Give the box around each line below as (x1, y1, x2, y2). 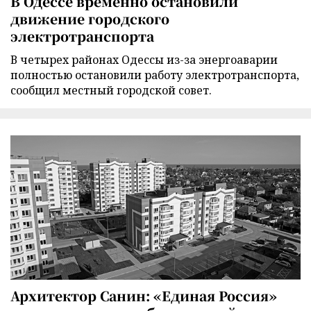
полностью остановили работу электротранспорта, (10, 67, 299, 83)
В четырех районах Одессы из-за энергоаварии (10, 52, 278, 68)
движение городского (10, 9, 169, 28)
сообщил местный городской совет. (10, 83, 212, 99)
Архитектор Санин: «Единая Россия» (10, 285, 277, 305)
